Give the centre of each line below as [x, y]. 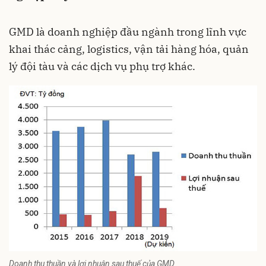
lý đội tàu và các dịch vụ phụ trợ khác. [102, 66]
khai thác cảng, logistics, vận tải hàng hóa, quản [129, 49]
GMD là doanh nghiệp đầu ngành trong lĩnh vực [128, 32]
